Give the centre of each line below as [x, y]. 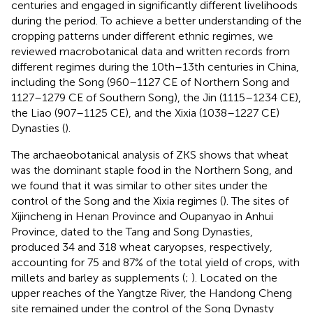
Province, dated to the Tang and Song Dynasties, [132, 231]
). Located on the [234, 277]
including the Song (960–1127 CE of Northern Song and [150, 82]
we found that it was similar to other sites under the [139, 185]
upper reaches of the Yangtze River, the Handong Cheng [152, 293]
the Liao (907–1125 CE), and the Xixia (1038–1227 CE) [145, 112]
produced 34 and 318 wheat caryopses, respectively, [142, 247]
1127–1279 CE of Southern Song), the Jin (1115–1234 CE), [156, 97]
